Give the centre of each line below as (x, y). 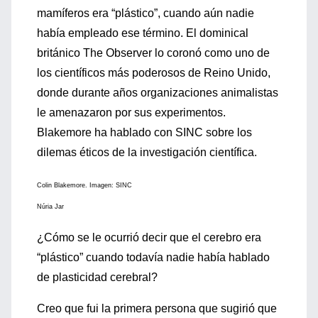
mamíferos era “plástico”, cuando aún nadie (146, 13)
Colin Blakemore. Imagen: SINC (84, 185)
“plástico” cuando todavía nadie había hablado (153, 257)
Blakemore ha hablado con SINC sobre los (144, 132)
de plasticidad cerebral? (97, 277)
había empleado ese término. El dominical (143, 33)
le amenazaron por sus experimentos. (131, 113)
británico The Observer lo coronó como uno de (153, 53)
